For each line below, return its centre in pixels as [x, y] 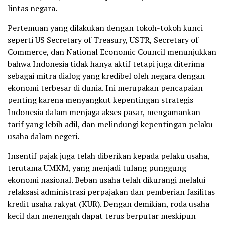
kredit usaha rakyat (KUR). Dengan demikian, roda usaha [108, 204]
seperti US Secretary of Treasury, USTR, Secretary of [103, 40]
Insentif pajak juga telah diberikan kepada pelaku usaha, [108, 156]
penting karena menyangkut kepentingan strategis [100, 100]
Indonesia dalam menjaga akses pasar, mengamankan [104, 112]
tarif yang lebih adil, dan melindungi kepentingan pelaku [110, 124]
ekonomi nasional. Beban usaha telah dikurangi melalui [106, 180]
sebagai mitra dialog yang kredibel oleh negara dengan [106, 76]
